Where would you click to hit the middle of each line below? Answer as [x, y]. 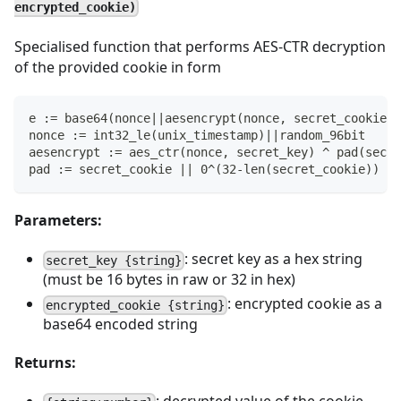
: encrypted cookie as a [305, 303]
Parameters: [58, 220]
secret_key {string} [114, 260]
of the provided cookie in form [118, 67]
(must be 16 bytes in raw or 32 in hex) [169, 279]
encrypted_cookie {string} [136, 305]
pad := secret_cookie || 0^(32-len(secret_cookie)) [204, 169]
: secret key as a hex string [274, 259]
